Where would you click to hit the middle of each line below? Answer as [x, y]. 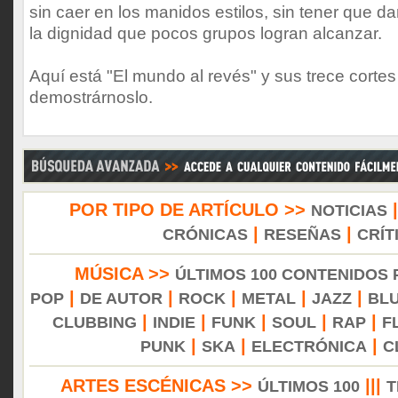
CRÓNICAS [205, 235]
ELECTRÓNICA [309, 346]
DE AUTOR [121, 298]
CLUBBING [94, 322]
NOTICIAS [349, 211]
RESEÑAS [302, 235]
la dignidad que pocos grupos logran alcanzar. [206, 33]
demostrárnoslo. [91, 97]
